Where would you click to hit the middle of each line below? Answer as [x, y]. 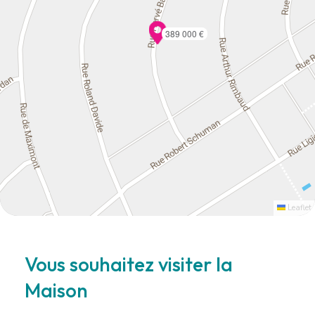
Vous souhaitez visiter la [129, 264]
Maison [56, 290]
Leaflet [298, 207]
